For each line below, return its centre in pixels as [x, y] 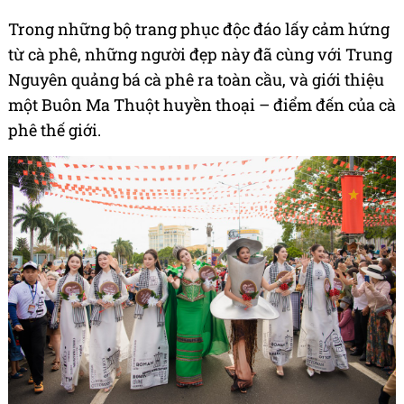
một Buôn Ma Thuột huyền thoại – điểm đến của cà [202, 105]
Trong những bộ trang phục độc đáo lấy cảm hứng [199, 29]
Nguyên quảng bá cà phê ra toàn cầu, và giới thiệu [196, 80]
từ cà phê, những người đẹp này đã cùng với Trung [200, 55]
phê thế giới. [55, 130]
